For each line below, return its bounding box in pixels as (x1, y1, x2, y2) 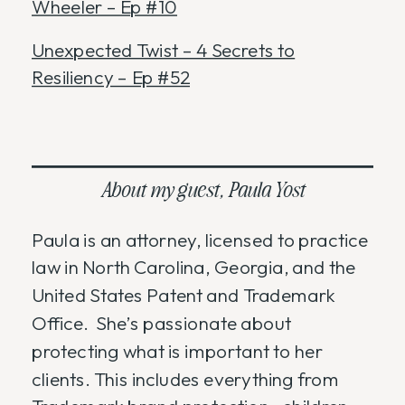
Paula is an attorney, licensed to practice (32, 227, 369, 252)
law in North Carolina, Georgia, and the (32, 255, 356, 280)
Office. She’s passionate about (32, 311, 291, 335)
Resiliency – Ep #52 (32, 65, 190, 90)
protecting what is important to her (32, 339, 323, 363)
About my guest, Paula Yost (99, 174, 306, 202)
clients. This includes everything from (32, 366, 340, 391)
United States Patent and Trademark (32, 283, 335, 308)
